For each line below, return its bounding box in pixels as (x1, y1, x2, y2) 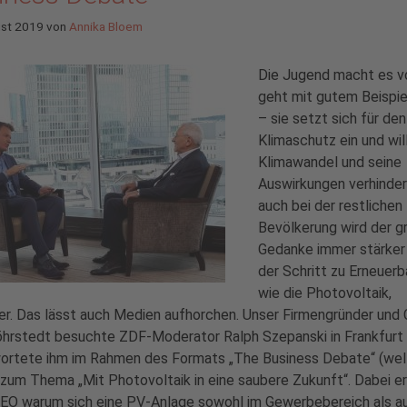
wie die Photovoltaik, (258, 283, 392, 302)
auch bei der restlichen (258, 196, 402, 214)
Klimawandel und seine (258, 153, 402, 171)
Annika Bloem (69, 18, 143, 34)
